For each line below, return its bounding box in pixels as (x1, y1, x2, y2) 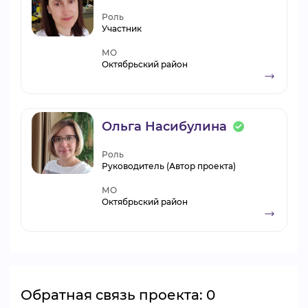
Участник (102, 23, 142, 34)
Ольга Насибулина (102, 119, 227, 134)
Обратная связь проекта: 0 (21, 287, 215, 303)
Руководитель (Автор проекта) (102, 161, 236, 171)
